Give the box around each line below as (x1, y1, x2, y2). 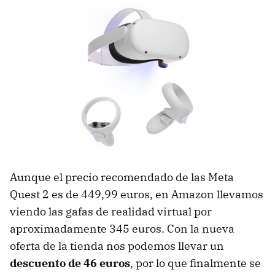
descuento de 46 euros (10, 256, 130, 271)
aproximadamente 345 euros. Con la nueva (10, 222, 234, 236)
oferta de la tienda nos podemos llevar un (10, 239, 224, 254)
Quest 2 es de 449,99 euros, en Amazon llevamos (10, 187, 263, 202)
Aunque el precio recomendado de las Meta (10, 170, 234, 185)
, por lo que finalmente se (130, 256, 261, 271)
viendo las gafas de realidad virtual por (10, 204, 212, 219)
